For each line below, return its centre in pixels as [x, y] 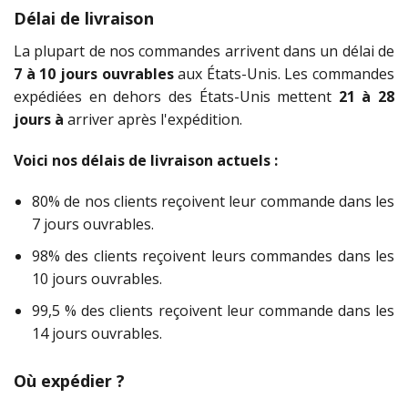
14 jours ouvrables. [97, 334]
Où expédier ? [69, 381]
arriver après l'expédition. [153, 120]
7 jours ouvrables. [93, 224]
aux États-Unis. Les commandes [284, 74]
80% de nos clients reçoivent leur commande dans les [213, 202]
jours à [39, 120]
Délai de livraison [84, 19]
